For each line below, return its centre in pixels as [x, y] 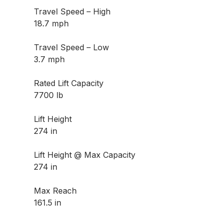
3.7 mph [50, 59]
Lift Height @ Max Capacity [85, 155]
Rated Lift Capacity [69, 83]
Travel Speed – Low [72, 48]
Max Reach [56, 191]
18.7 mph [52, 24]
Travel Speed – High [72, 12]
